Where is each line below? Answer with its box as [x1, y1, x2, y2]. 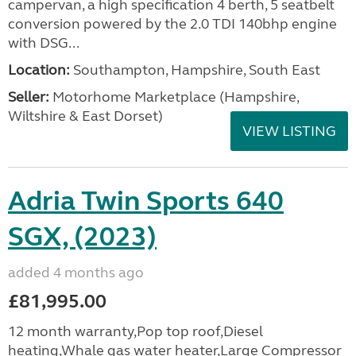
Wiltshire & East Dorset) [8, 107, 163, 125]
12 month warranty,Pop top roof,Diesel [8, 323, 263, 340]
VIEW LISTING [242, 122, 336, 140]
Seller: [8, 88, 49, 106]
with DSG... [8, 34, 79, 52]
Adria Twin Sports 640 [8, 184, 284, 218]
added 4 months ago [8, 264, 144, 281]
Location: [8, 61, 70, 79]
